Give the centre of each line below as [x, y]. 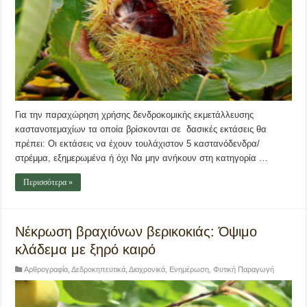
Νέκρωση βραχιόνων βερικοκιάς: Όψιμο [136, 232]
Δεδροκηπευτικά [99, 270]
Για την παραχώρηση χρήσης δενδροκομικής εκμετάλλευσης [135, 115]
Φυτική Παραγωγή [244, 270]
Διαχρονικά [147, 270]
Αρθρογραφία [46, 270]
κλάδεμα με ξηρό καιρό [86, 250]
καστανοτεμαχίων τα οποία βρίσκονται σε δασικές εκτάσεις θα [141, 130]
